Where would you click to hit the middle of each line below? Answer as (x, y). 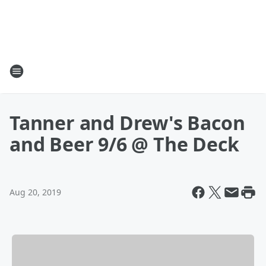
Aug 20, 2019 (35, 192)
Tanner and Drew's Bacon (127, 123)
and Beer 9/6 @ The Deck (124, 144)
